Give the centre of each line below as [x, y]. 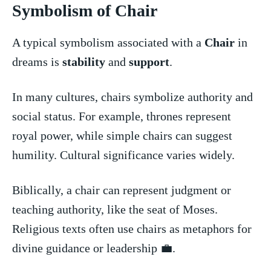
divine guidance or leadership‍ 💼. [94, 248]
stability [84, 61]
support [149, 61]
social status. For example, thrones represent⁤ [122, 116]
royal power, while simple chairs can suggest [122, 135]
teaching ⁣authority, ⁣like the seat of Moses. [115, 209]
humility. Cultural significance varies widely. [123, 155]
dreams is [37, 61]
